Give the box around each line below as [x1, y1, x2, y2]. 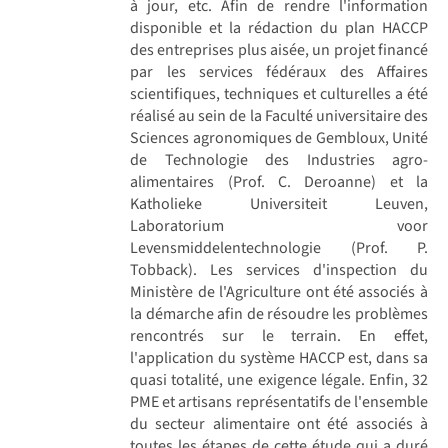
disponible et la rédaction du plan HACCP [130, 16, 428, 39]
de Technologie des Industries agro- [130, 148, 428, 171]
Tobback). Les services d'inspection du [130, 258, 428, 281]
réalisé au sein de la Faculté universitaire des [130, 104, 428, 127]
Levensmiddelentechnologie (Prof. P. [130, 236, 428, 259]
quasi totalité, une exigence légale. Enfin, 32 [130, 368, 428, 391]
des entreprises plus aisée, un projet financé [130, 38, 428, 61]
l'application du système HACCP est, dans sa [130, 346, 428, 369]
